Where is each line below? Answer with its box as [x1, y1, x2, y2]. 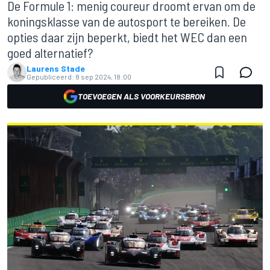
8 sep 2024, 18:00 [75, 72, 131, 81]
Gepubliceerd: [27, 72, 74, 81]
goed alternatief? [7, 45, 93, 60]
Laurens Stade [27, 63, 85, 74]
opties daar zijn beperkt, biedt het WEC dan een [7, 29, 247, 45]
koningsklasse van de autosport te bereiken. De [7, 13, 246, 29]
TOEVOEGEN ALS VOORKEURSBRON [77, 91, 205, 101]
